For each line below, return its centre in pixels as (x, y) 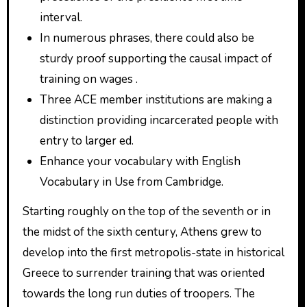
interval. (61, 17)
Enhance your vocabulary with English (140, 161)
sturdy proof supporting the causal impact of (156, 58)
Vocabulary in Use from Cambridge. (132, 182)
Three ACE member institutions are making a (156, 99)
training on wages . (89, 79)
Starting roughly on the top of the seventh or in (146, 211)
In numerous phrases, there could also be (147, 38)
